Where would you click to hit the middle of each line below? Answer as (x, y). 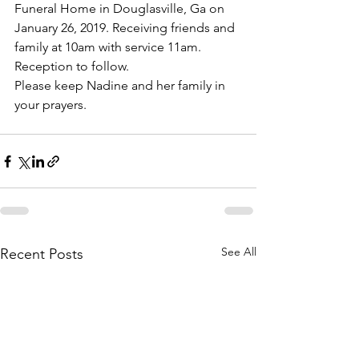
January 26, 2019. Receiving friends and (126, 28)
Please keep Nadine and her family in (121, 86)
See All (239, 252)
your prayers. (50, 105)
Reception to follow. (72, 67)
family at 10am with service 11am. (109, 47)
